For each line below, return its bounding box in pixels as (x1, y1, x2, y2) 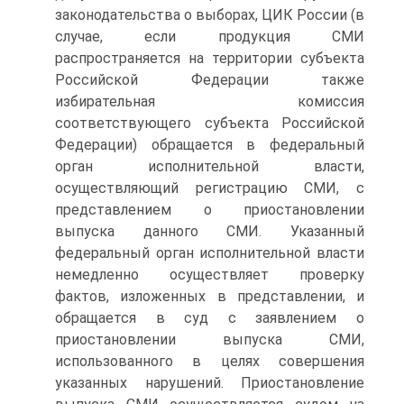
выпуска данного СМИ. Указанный (55, 222, 364, 240)
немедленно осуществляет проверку (55, 265, 364, 283)
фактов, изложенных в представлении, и (55, 287, 364, 305)
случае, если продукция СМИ (55, 27, 364, 45)
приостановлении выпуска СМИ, (55, 330, 364, 348)
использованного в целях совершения (55, 352, 364, 370)
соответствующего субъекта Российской (55, 114, 364, 132)
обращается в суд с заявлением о (55, 308, 364, 326)
